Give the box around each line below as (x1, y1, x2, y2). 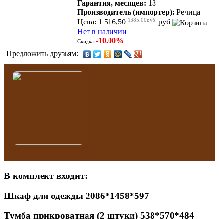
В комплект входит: (4, 170, 88, 181)
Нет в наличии (77, 27, 127, 36)
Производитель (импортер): (77, 8, 176, 17)
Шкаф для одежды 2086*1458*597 (4, 190, 149, 201)
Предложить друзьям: (6, 49, 80, 58)
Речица (176, 8, 200, 17)
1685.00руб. (128, 17, 157, 23)
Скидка (77, 38, 94, 44)
